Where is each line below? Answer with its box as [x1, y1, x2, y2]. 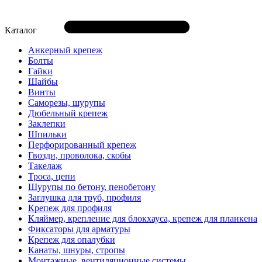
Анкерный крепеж [28, 44, 102, 55]
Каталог [5, 25, 37, 35]
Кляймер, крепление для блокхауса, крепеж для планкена [28, 213, 257, 223]
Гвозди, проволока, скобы [28, 150, 131, 160]
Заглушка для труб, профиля [28, 192, 141, 202]
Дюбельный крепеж [28, 108, 108, 118]
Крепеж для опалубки [28, 234, 115, 244]
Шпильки [28, 129, 67, 139]
